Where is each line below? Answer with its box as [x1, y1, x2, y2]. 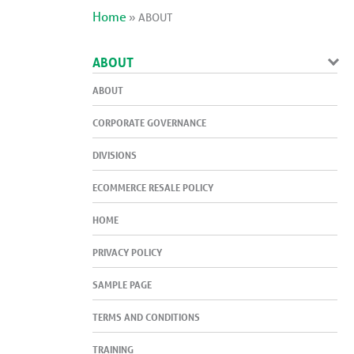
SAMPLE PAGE [92, 277, 152, 291]
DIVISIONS [92, 148, 137, 161]
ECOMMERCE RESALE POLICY [92, 180, 213, 194]
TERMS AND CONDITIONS [92, 310, 200, 323]
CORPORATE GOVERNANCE [92, 115, 206, 129]
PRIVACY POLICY [92, 245, 162, 258]
